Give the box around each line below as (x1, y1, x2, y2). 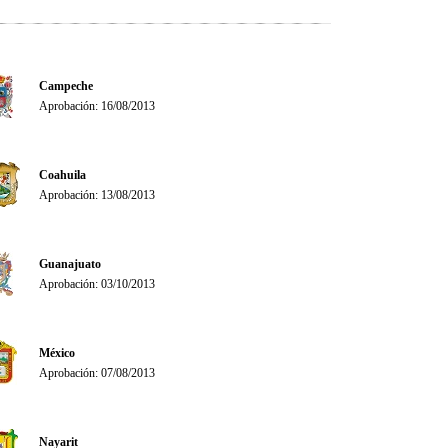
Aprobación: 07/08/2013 (39, 366, 155, 380)
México (39, 346, 75, 360)
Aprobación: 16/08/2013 (39, 99, 155, 113)
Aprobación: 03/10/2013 (39, 277, 155, 291)
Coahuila (39, 168, 86, 182)
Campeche (39, 79, 93, 93)
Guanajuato (39, 257, 101, 271)
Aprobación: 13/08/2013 (39, 188, 155, 202)
